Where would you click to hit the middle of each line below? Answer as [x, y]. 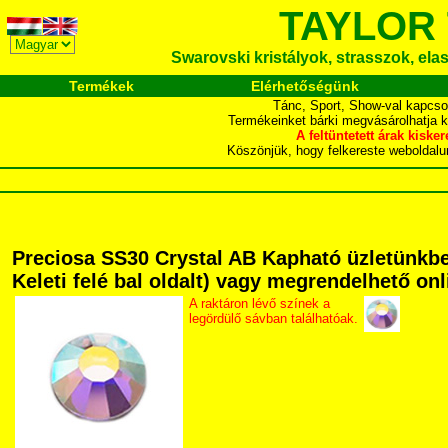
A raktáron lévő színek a [259, 303]
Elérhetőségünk [304, 86]
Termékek [101, 86]
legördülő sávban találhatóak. [273, 318]
